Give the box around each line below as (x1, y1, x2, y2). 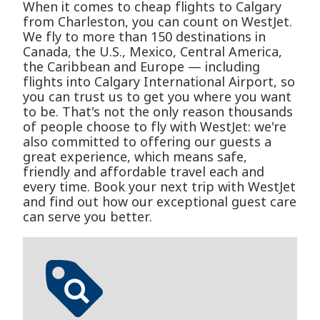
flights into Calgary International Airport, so (23, 73, 295, 91)
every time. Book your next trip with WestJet (23, 178, 296, 196)
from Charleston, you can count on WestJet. (23, 13, 292, 31)
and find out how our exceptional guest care (23, 193, 296, 211)
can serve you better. (23, 208, 152, 226)
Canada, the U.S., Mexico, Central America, (23, 43, 282, 61)
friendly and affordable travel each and (23, 163, 264, 181)
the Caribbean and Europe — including (23, 58, 260, 76)
